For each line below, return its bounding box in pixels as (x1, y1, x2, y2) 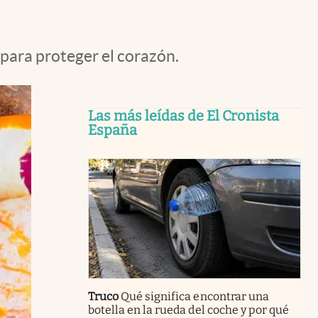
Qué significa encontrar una (121, 289, 269, 303)
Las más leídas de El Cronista (88, 107, 279, 124)
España (88, 121, 137, 138)
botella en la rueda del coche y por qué (88, 302, 289, 317)
